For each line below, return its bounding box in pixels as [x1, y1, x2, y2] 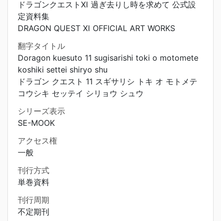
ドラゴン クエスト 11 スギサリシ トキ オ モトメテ [18, 76, 197, 86]
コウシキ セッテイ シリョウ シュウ [18, 88, 144, 98]
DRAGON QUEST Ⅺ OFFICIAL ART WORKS [18, 23, 175, 33]
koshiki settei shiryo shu [18, 65, 108, 74]
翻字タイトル [18, 41, 65, 51]
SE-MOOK [18, 118, 55, 128]
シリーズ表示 [18, 106, 65, 116]
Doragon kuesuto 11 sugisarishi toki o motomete [18, 53, 198, 63]
